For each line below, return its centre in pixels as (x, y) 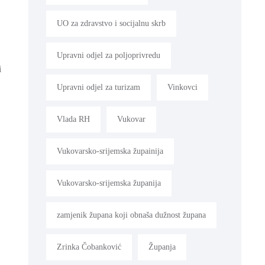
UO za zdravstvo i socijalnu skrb (111, 24)
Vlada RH (73, 119)
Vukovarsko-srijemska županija (109, 183)
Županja (162, 247)
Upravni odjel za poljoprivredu (109, 56)
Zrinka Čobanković (89, 247)
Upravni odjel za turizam (98, 88)
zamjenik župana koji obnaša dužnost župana (131, 215)
